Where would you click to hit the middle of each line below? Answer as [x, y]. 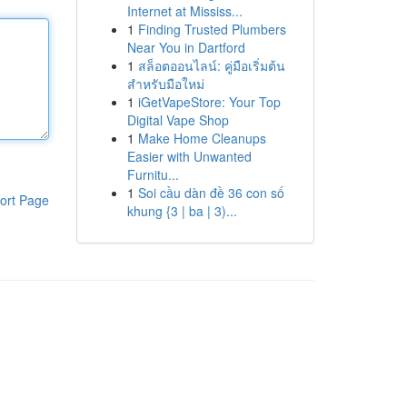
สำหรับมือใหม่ [165, 84]
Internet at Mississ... [184, 11]
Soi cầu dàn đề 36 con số [211, 193]
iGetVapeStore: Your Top [209, 102]
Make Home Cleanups [202, 138]
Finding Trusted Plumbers [212, 29]
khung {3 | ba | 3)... [182, 211]
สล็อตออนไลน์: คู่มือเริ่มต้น [211, 65]
